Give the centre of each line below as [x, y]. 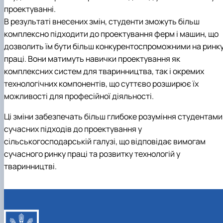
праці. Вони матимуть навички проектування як [92, 59]
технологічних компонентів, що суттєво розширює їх [101, 84]
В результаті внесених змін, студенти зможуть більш [102, 22]
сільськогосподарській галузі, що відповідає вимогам [105, 142]
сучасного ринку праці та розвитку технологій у [92, 154]
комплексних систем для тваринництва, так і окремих [104, 71]
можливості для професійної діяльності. [79, 96]
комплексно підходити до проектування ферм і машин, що [111, 34]
